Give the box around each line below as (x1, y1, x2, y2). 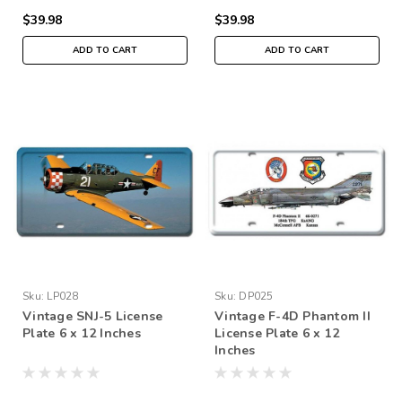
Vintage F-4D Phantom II (214, 307, 371, 325)
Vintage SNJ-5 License (22, 307, 163, 325)
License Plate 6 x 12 (214, 324, 339, 342)
